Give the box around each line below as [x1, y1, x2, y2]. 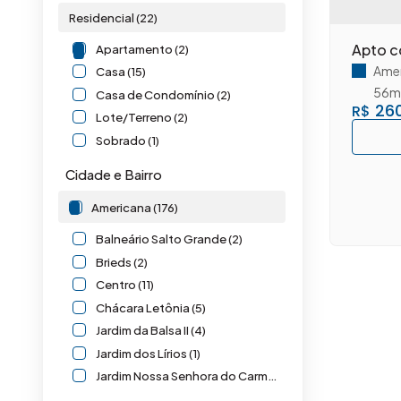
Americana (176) [91, 199, 178, 215]
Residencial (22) [69, 10, 158, 26]
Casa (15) [96, 64, 146, 80]
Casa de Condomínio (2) [96, 86, 231, 102]
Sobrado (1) [96, 132, 159, 148]
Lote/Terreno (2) [96, 109, 188, 125]
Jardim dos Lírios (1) [96, 345, 200, 361]
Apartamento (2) [96, 40, 189, 56]
